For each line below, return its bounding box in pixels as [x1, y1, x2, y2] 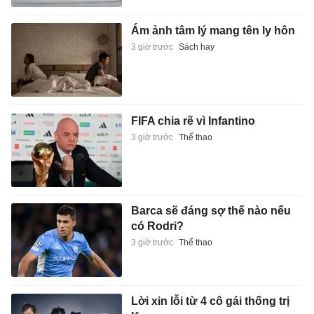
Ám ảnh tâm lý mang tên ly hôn [130, 24, 295, 36]
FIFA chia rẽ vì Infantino [130, 114, 255, 127]
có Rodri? [130, 220, 184, 233]
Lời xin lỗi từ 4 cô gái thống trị [130, 294, 289, 307]
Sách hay [178, 41, 214, 52]
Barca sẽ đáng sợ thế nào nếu [130, 205, 291, 217]
